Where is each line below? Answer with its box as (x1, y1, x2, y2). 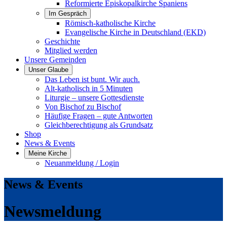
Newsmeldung (4, 202, 101, 221)
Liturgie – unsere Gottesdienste (45, 93, 144, 102)
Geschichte (45, 37, 80, 46)
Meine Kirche (28, 149, 67, 157)
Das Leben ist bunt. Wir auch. (45, 75, 140, 84)
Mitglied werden (45, 46, 97, 55)
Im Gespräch (49, 10, 87, 17)
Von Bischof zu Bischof (45, 102, 121, 111)
